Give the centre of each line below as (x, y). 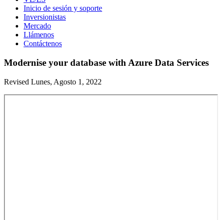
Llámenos (39, 35)
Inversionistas (45, 17)
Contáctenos (43, 44)
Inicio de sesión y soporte (63, 8)
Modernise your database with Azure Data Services (106, 62)
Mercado (37, 26)
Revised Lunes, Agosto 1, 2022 (53, 82)
